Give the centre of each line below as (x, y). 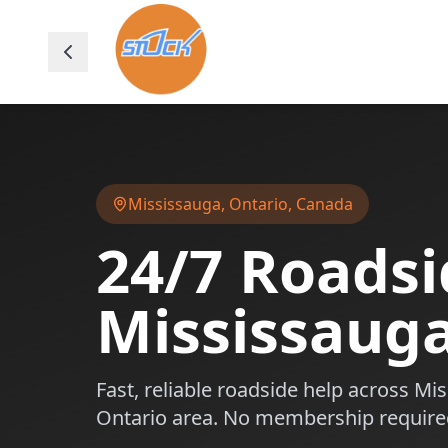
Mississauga (174, 204)
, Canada (320, 204)
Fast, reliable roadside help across (255, 389)
